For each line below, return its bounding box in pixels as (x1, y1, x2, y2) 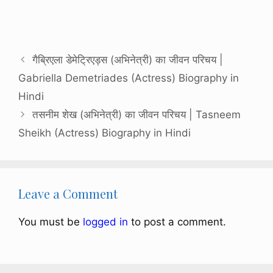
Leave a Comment (18, 185, 118, 202)
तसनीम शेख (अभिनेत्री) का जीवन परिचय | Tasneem (32, 108, 241, 121)
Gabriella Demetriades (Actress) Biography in (18, 72, 239, 85)
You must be (18, 216, 83, 229)
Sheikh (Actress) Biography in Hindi (18, 127, 191, 140)
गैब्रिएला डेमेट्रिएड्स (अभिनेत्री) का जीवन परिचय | (32, 54, 224, 66)
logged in (83, 216, 128, 229)
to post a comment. (128, 216, 226, 229)
